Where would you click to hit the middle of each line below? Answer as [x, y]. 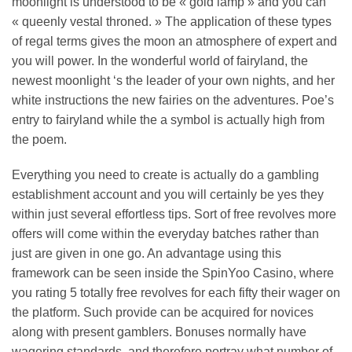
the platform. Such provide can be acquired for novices [163, 313]
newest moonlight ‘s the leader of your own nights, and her [173, 80]
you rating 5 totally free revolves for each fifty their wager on [176, 293]
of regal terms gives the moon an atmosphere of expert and [174, 41]
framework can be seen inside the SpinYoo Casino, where [173, 273]
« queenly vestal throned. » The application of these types [172, 21]
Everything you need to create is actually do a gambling [165, 175]
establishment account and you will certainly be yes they [168, 195]
